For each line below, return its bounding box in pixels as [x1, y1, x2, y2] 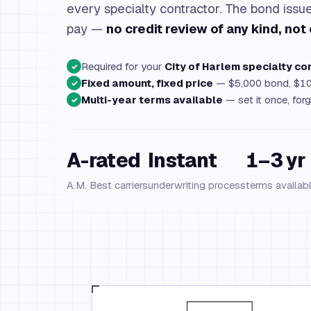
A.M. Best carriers [67, 178, 148, 192]
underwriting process [148, 178, 246, 192]
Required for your [81, 60, 165, 73]
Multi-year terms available [81, 93, 223, 106]
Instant [148, 148, 217, 173]
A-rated [67, 148, 141, 173]
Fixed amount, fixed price [81, 76, 213, 90]
